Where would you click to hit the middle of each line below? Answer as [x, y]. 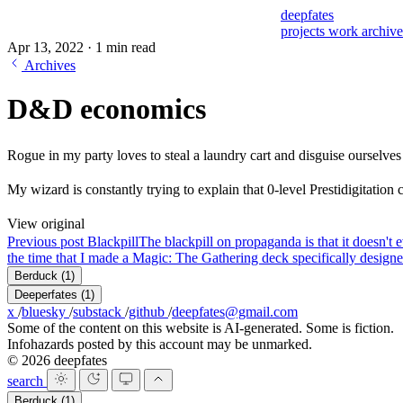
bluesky [45, 311]
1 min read [125, 47]
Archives [50, 65]
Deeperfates [46, 294]
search [27, 381]
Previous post [47, 241]
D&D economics [107, 109]
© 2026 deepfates [57, 360]
